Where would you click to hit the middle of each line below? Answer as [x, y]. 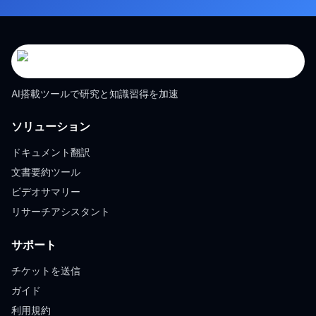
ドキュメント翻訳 [51, 152]
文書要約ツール [46, 172]
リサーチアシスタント [61, 211]
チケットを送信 [46, 271]
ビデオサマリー [46, 192]
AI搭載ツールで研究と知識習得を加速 [95, 93]
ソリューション [51, 126]
